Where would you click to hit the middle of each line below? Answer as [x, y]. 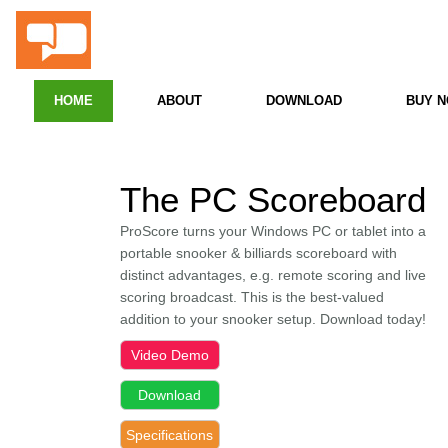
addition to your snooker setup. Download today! [273, 319]
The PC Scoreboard [278, 199]
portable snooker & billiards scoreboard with [258, 253]
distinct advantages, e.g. [199, 275]
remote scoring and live [352, 275]
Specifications [170, 435]
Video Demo [170, 355]
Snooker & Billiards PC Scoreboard [239, 60]
